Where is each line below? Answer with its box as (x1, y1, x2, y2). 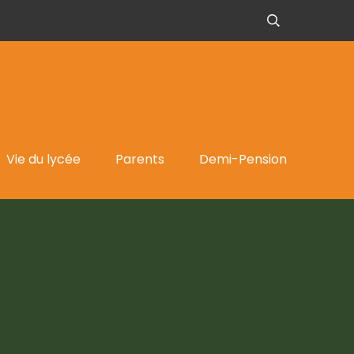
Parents (115, 150, 164, 168)
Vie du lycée (6, 150, 81, 168)
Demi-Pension (199, 150, 287, 168)
